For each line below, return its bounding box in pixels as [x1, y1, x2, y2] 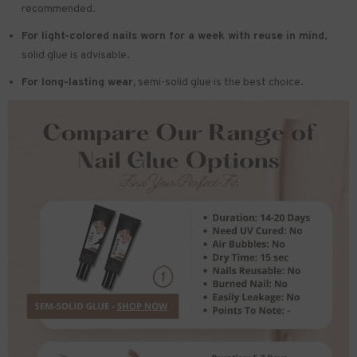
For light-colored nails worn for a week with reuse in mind [22, 29, 324, 43]
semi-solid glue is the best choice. [138, 75, 304, 89]
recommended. [22, 2, 96, 16]
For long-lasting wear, [22, 75, 135, 89]
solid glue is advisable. [22, 48, 130, 62]
